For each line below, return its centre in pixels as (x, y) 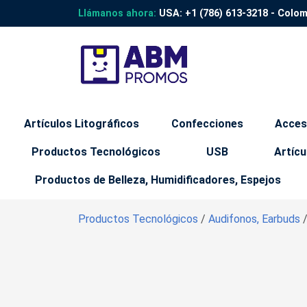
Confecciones (207, 124)
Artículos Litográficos (82, 124)
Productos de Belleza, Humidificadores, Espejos (158, 180)
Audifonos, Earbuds (256, 219)
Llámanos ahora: (117, 13)
